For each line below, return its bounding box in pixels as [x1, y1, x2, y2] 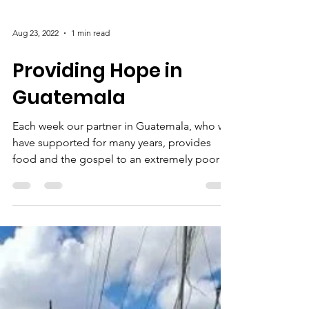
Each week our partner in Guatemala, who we [12, 208, 232, 222]
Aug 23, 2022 [12, 117, 59, 128]
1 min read [71, 117, 110, 128]
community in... [12, 258, 88, 272]
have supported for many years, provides [12, 225, 211, 239]
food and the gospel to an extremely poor [12, 241, 219, 255]
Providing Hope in [12, 146, 183, 174]
